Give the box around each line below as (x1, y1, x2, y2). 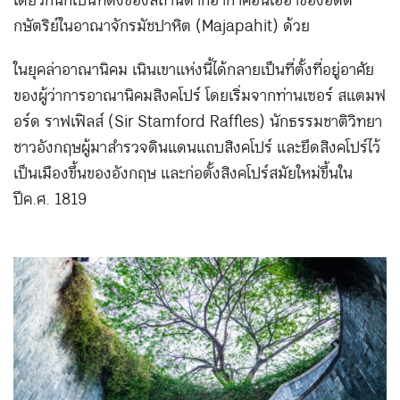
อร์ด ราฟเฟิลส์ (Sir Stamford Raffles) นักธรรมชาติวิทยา (13, 108, 382, 137)
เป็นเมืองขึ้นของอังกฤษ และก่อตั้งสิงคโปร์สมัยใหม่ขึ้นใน (13, 160, 353, 188)
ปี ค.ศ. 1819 (13, 186, 87, 214)
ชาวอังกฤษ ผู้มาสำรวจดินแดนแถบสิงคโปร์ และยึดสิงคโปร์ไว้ (13, 134, 380, 162)
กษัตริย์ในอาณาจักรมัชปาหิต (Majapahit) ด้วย (13, 12, 310, 41)
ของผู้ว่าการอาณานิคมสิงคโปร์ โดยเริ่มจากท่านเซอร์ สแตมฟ (13, 82, 386, 111)
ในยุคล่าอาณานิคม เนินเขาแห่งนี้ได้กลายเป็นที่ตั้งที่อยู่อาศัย (13, 56, 374, 85)
